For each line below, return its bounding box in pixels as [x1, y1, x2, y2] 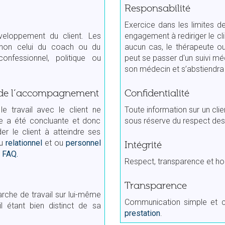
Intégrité [124, 139, 162, 151]
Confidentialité [124, 87, 189, 99]
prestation [124, 208, 160, 218]
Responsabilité [124, 3, 190, 14]
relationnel [5, 138, 42, 148]
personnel [65, 138, 101, 148]
